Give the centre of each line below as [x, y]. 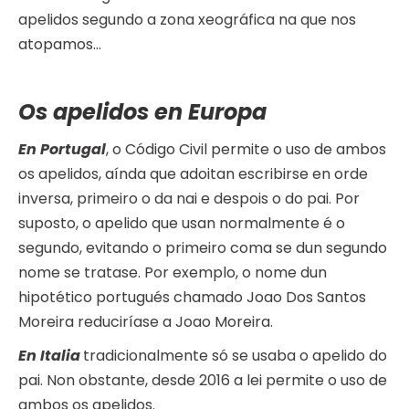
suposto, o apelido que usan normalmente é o [182, 224]
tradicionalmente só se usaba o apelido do [235, 356]
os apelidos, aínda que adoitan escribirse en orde [193, 174]
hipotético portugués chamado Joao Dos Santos [192, 298]
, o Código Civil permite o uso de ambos [246, 150]
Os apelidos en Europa [142, 112]
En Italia [49, 356]
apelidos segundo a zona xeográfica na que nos [187, 20]
